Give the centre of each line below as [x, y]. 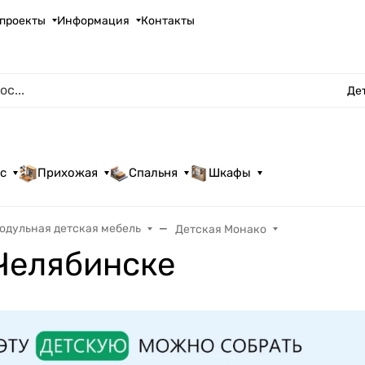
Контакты [168, 20]
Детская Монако [221, 229]
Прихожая [68, 173]
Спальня [154, 173]
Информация [94, 20]
